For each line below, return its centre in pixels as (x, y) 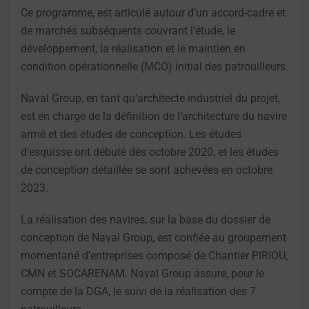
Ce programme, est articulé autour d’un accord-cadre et (153, 12)
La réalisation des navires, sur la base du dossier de (146, 219)
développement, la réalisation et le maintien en (133, 48)
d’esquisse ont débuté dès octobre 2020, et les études (150, 152)
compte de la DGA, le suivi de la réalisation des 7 (138, 291)
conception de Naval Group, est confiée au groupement (153, 237)
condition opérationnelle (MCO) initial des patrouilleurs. (154, 66)
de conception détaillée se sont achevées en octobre (147, 170)
